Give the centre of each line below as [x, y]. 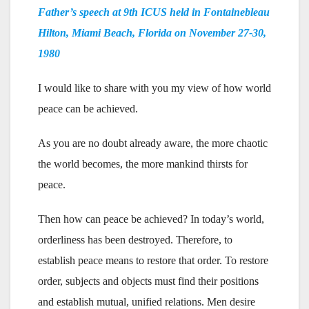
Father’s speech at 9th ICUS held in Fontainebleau [154, 12]
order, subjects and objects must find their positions [148, 281]
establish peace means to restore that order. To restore [153, 260]
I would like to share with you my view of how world [154, 88]
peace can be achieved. [88, 108]
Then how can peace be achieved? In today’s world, [151, 219]
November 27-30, [228, 32]
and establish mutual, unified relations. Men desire [147, 301]
